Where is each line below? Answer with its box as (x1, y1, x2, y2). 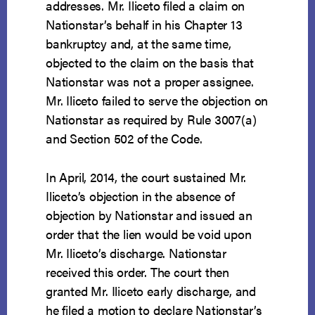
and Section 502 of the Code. (46, 129, 202, 148)
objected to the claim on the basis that (46, 53, 255, 72)
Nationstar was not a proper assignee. (46, 72, 254, 91)
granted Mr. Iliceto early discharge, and (46, 282, 257, 300)
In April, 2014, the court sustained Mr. (46, 168, 247, 186)
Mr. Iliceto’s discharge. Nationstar (46, 244, 227, 262)
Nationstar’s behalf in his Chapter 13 (46, 15, 243, 34)
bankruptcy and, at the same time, (46, 34, 231, 53)
